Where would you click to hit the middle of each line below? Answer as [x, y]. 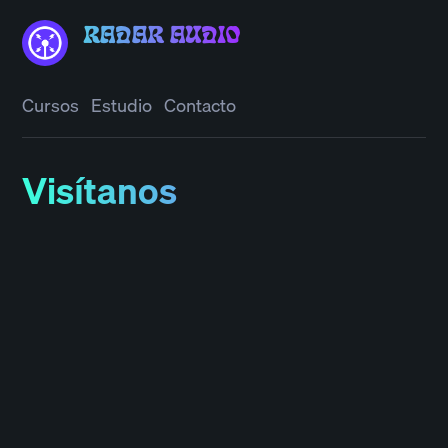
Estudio [122, 105]
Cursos [51, 105]
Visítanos [100, 191]
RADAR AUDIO [162, 38]
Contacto [200, 105]
